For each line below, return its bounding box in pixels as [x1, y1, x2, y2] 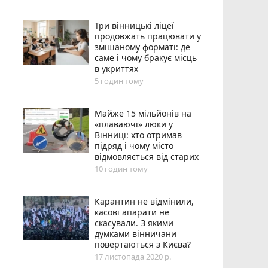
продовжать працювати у [95, 30, 202, 42]
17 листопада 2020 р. [95, 251, 172, 262]
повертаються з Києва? [95, 238, 191, 250]
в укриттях [95, 62, 139, 74]
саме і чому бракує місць [95, 51, 197, 63]
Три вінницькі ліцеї [95, 19, 175, 31]
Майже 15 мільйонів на [95, 107, 192, 119]
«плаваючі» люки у [95, 118, 173, 130]
